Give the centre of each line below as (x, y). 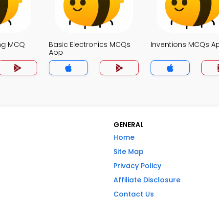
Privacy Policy (137, 166)
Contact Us (134, 194)
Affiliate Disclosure (147, 180)
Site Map (129, 152)
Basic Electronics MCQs (90, 44)
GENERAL (129, 125)
